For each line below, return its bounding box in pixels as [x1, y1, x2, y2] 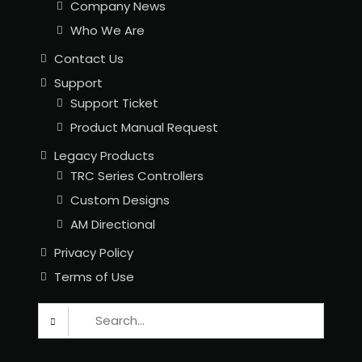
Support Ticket [69, 95, 158, 112]
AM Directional [69, 216, 155, 233]
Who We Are [69, 22, 145, 39]
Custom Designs [69, 192, 170, 208]
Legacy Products [53, 147, 154, 164]
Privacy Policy [53, 244, 133, 261]
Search [36, 304, 82, 322]
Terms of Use [53, 268, 134, 285]
